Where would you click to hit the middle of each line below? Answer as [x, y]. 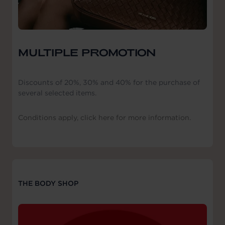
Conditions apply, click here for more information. [104, 118]
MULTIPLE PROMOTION [87, 52]
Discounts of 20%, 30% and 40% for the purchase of [109, 83]
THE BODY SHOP [48, 184]
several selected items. [57, 93]
